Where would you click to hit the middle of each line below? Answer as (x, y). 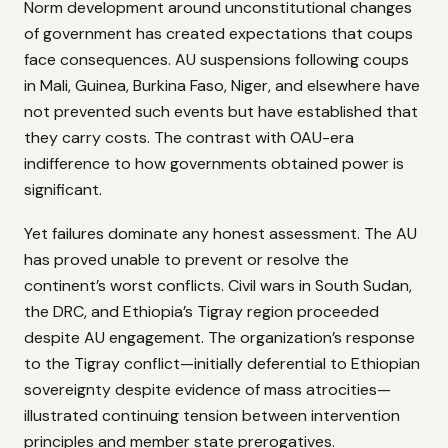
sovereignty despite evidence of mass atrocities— (207, 389)
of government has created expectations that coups (218, 33)
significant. (63, 189)
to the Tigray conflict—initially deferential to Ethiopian (222, 363)
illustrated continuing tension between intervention (212, 415)
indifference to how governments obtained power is (214, 163)
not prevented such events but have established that (221, 111)
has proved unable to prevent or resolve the (186, 259)
